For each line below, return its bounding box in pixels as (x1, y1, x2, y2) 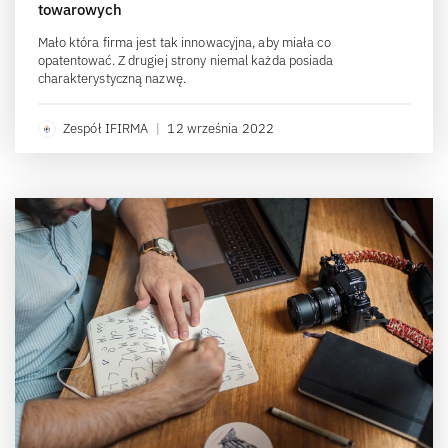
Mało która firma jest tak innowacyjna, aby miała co (37, 34, 331, 52)
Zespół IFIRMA (63, 120, 149, 138)
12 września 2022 (167, 120, 275, 138)
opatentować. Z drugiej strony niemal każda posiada (37, 52, 334, 70)
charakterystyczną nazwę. (37, 70, 186, 88)
